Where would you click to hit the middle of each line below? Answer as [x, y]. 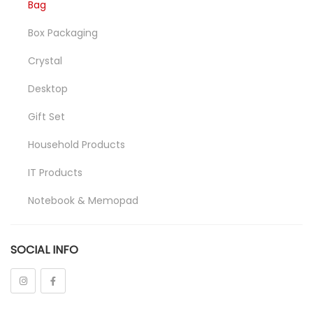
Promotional [58, 256]
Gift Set [46, 117]
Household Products [77, 145]
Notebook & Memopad [83, 201]
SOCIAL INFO [44, 250]
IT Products [55, 173]
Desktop [48, 89]
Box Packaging [63, 33]
